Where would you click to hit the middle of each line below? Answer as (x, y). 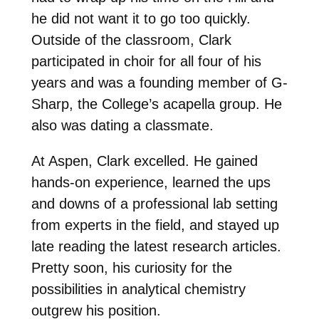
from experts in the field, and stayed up (155, 225)
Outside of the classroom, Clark (131, 40)
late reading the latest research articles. (156, 247)
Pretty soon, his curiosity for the (131, 268)
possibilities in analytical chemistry (138, 289)
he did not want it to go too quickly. (141, 19)
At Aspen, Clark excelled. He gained (144, 161)
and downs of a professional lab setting (154, 204)
